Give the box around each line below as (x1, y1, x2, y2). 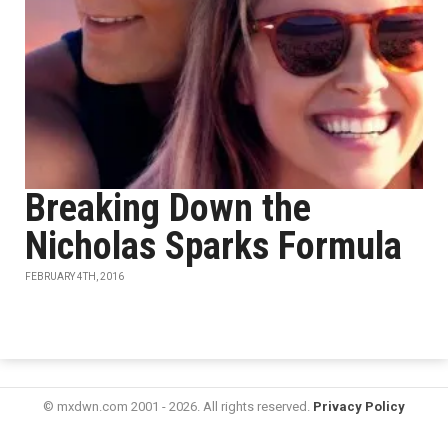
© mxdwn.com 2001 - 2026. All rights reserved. (43, 399, 313, 414)
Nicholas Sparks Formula (25, 224, 402, 268)
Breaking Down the (25, 186, 311, 230)
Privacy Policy (313, 399, 405, 414)
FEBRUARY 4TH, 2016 (25, 271, 124, 282)
